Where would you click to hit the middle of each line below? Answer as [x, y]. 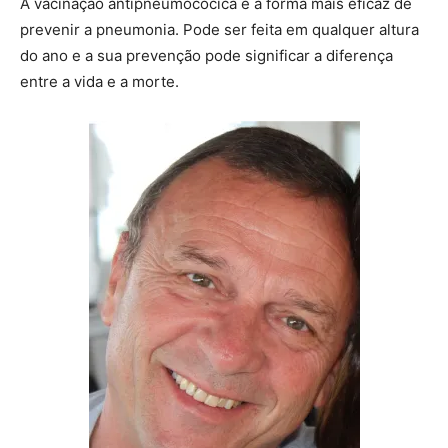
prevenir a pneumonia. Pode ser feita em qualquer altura [219, 29]
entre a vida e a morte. [99, 81]
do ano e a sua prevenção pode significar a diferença [206, 55]
